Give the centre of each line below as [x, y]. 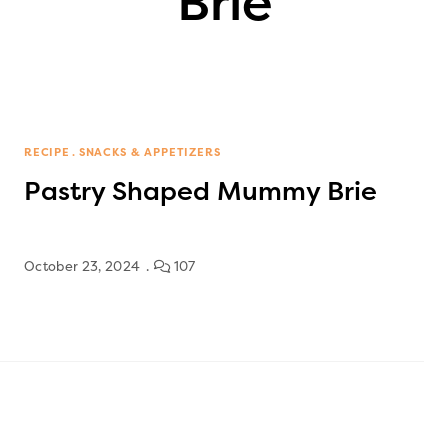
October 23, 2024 [82, 266]
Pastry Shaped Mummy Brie [200, 191]
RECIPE [47, 152]
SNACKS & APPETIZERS [149, 152]
